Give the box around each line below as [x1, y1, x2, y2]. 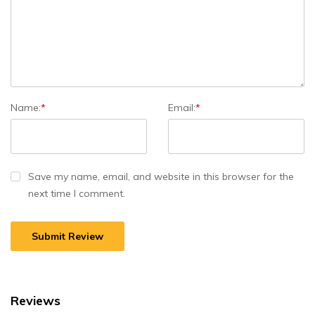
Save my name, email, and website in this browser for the [28, 169, 294, 183]
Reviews [11, 292, 60, 309]
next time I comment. [28, 186, 125, 200]
